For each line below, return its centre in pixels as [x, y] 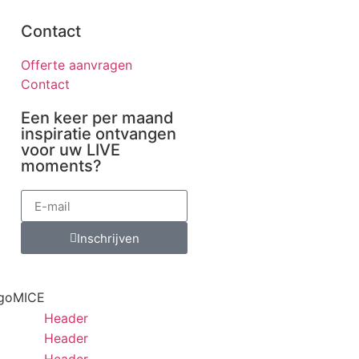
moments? [61, 166]
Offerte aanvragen [77, 65]
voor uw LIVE [71, 150]
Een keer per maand [97, 118]
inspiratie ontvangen [99, 134]
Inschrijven [108, 238]
